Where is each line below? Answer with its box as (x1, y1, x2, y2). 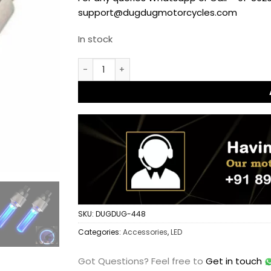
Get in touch (206, 254, 262, 267)
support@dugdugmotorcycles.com (78, 6, 237, 19)
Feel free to (151, 254, 206, 267)
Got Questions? (78, 254, 151, 267)
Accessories (123, 226, 168, 237)
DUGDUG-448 (96, 208, 146, 219)
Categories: (78, 226, 123, 237)
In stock (78, 32, 113, 45)
